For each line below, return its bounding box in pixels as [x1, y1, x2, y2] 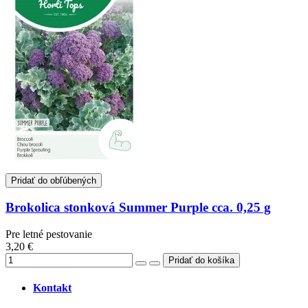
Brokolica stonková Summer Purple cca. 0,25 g [5, 200, 271, 215]
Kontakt [33, 282, 71, 294]
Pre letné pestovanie [5, 228, 92, 240]
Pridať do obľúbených [11, 175, 96, 186]
